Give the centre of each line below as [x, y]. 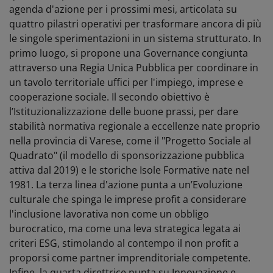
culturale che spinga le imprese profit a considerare [128, 199]
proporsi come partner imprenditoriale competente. [130, 257]
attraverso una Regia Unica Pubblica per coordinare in [134, 67]
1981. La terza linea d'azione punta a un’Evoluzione [126, 184]
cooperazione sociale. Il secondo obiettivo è [109, 97]
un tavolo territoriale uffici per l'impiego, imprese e [126, 82]
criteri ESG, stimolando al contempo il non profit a [124, 243]
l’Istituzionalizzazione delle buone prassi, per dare [124, 111]
